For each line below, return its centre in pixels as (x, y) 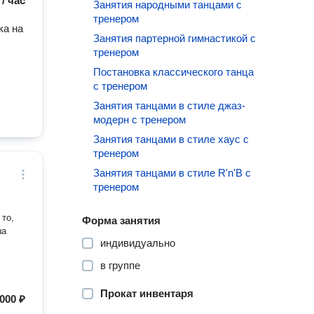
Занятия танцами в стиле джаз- (170, 105)
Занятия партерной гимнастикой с (175, 38)
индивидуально (138, 243)
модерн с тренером (140, 120)
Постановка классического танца (174, 72)
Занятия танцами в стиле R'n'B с (172, 173)
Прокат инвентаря (147, 293)
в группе (121, 265)
